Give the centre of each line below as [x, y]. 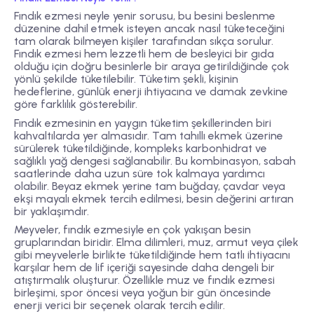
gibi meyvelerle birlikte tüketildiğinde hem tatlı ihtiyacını [152, 254]
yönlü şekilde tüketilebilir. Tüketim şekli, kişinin [126, 79]
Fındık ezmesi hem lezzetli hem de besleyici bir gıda [144, 54]
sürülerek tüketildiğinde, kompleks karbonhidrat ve [141, 148]
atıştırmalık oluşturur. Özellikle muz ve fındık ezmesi [144, 280]
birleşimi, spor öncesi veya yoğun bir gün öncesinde [143, 292]
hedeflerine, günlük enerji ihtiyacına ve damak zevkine [151, 92]
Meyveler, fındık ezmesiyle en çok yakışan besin [132, 229]
